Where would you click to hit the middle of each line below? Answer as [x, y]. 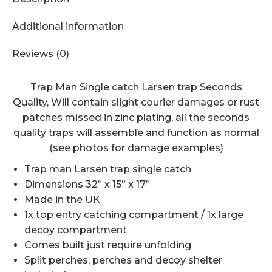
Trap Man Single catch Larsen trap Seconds [136, 87]
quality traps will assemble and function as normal [136, 133]
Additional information [68, 26]
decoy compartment [76, 230]
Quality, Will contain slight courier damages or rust [136, 102]
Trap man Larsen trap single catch [108, 169]
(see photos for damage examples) [136, 148]
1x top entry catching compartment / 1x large [134, 215]
